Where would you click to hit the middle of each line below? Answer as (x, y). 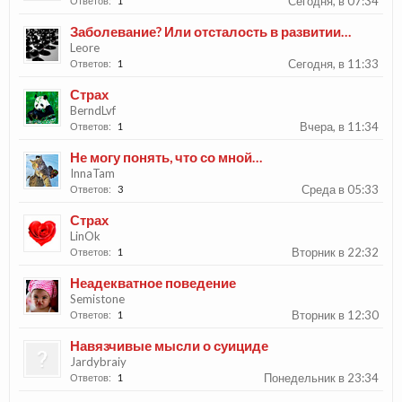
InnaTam (92, 173)
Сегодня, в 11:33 (333, 64)
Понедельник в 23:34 (321, 378)
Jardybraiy (98, 362)
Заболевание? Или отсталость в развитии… (210, 31)
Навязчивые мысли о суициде (169, 345)
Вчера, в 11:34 (339, 127)
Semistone (97, 299)
